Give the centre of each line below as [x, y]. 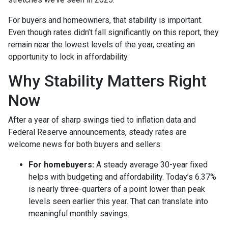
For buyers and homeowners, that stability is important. [105, 20]
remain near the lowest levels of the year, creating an [102, 44]
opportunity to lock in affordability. [68, 56]
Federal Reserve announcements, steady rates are [97, 132]
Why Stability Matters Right [107, 81]
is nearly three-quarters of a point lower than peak [117, 189]
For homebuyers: [61, 164]
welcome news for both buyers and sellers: [85, 144]
